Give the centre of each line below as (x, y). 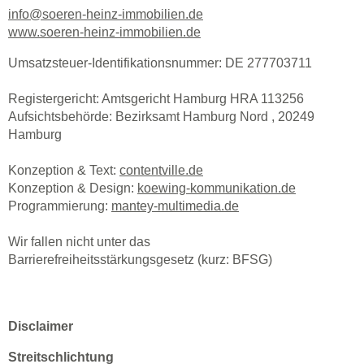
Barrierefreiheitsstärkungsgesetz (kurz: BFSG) (140, 260)
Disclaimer (41, 326)
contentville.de (161, 170)
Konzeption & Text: (64, 170)
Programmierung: (60, 206)
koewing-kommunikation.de (217, 188)
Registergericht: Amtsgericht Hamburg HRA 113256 (156, 99)
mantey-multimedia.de (175, 206)
